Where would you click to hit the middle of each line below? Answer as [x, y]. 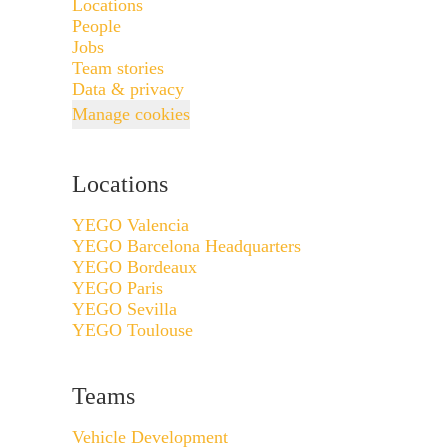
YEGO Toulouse [132, 330]
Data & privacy [128, 89]
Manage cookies [131, 114]
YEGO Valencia [130, 225]
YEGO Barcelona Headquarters [186, 246]
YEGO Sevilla [124, 309]
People [96, 26]
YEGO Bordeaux [134, 267]
